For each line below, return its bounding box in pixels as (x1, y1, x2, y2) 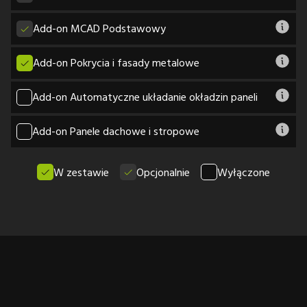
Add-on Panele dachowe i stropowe (32, 123, 200, 140)
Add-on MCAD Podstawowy (33, 20, 166, 37)
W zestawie (53, 163, 109, 180)
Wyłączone (217, 163, 270, 180)
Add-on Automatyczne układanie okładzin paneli (32, 88, 258, 106)
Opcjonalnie (136, 163, 190, 180)
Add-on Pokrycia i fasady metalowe (33, 54, 199, 71)
